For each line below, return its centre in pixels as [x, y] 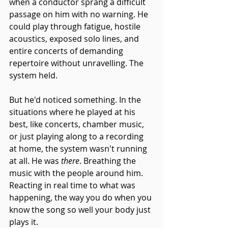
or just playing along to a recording [77, 136]
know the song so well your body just [81, 209]
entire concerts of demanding [67, 51]
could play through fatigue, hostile [76, 26]
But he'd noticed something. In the [76, 99]
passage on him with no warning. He [80, 14]
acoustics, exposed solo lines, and [75, 38]
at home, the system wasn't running [79, 148]
